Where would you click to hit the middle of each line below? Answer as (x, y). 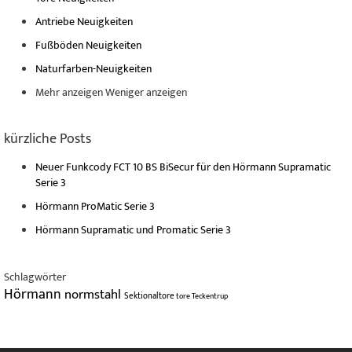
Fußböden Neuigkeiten (88, 45)
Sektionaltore (150, 296)
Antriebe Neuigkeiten (84, 21)
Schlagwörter (35, 277)
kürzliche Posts (48, 139)
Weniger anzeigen (146, 92)
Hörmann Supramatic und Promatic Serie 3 (133, 229)
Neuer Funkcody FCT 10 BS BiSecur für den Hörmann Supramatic (183, 167)
